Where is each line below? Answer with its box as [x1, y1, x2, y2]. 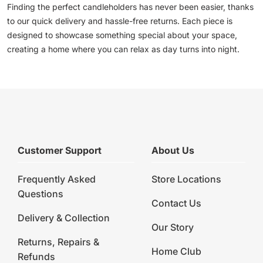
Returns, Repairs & [17, 236, 99, 248]
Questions [17, 188, 63, 200]
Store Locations [151, 173, 222, 186]
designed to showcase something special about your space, [7, 30, 237, 41]
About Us [151, 144, 195, 157]
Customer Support [17, 144, 102, 157]
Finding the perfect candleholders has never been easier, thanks [7, 2, 254, 12]
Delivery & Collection [17, 212, 110, 224]
